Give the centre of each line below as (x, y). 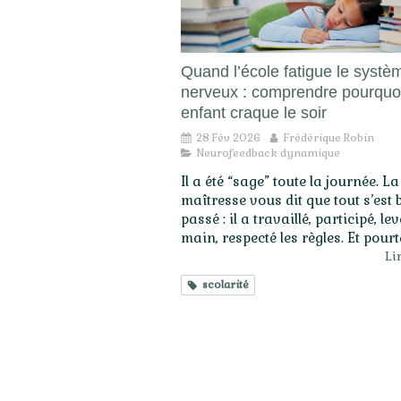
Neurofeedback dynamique (268, 154)
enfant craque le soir (254, 113)
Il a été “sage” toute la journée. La (290, 182)
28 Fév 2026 (228, 138)
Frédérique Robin (329, 138)
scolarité (226, 285)
